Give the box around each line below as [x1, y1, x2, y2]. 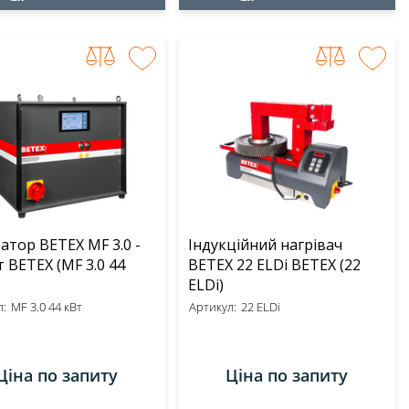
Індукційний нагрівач [187, 235, 342, 255]
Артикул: [188, 299, 236, 315]
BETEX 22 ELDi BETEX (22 [187, 255, 340, 275]
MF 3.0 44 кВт [10, 299, 82, 315]
